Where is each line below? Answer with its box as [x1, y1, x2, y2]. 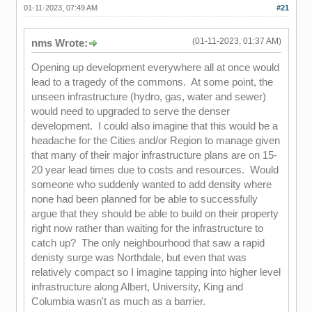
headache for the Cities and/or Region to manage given [31, 134, 280, 146]
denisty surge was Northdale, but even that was [31, 251, 247, 263]
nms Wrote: [31, 37, 88, 49]
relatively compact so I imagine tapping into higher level [31, 266, 281, 278]
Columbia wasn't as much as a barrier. [31, 295, 205, 307]
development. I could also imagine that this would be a [31, 120, 278, 132]
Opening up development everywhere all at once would [31, 61, 279, 73]
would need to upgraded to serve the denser [31, 105, 230, 117]
